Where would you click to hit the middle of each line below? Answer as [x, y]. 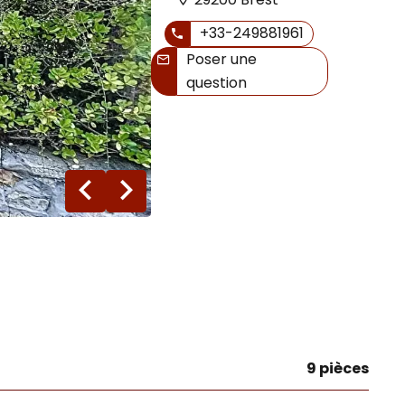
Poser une [222, 59]
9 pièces [338, 368]
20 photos [216, 190]
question [217, 82]
